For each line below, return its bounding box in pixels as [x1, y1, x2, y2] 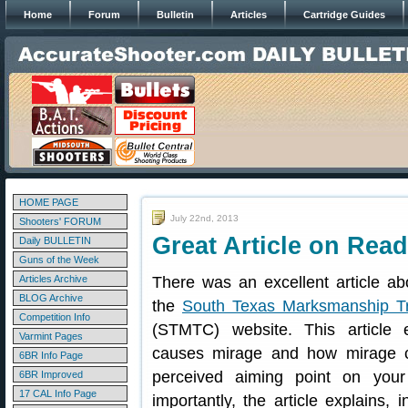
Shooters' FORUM [19, 216, 101, 227]
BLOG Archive [19, 292, 83, 303]
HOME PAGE [19, 197, 78, 208]
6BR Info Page [19, 350, 83, 361]
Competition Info [19, 311, 90, 322]
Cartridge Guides [303, 9, 385, 20]
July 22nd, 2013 [170, 213, 239, 223]
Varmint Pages [19, 331, 83, 342]
